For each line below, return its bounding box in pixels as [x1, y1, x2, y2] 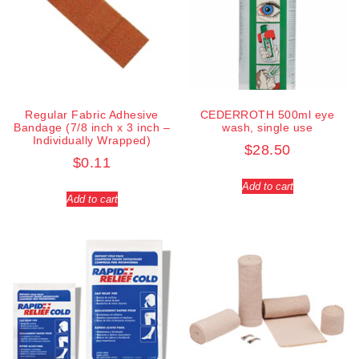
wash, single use [222, 120, 313, 134]
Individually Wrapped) [32, 133, 151, 147]
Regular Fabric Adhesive [25, 107, 159, 121]
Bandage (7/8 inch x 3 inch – [14, 120, 170, 134]
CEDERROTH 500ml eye [200, 107, 335, 121]
